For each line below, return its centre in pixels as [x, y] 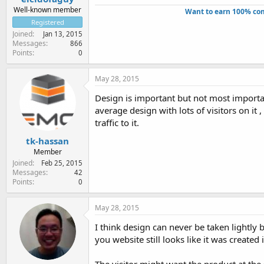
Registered [47, 22]
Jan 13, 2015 [63, 34]
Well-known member [47, 9]
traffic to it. [117, 122]
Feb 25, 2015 [62, 163]
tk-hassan [47, 141]
